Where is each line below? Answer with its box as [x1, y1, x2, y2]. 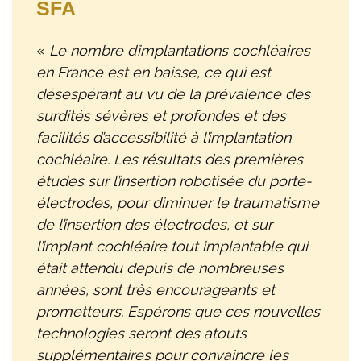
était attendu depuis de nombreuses [36, 259, 284, 276]
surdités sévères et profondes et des [36, 106, 286, 124]
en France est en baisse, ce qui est [36, 63, 271, 81]
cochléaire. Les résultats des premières [36, 150, 303, 168]
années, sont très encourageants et [36, 280, 275, 298]
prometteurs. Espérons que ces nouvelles [36, 302, 320, 320]
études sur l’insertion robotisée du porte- [36, 172, 312, 189]
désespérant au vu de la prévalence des [36, 85, 310, 102]
